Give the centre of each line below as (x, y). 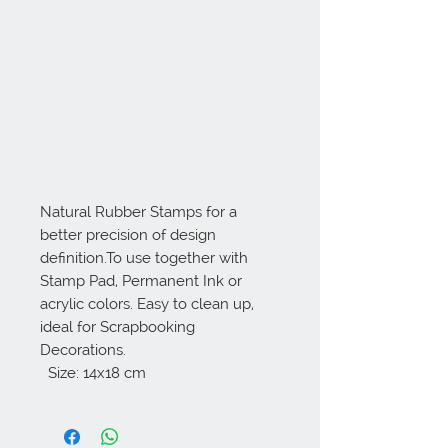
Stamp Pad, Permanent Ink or (141, 280)
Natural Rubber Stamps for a (138, 211)
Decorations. (85, 349)
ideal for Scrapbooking (117, 326)
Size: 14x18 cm (97, 372)
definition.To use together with (144, 257)
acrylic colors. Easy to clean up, (147, 303)
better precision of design (128, 234)
